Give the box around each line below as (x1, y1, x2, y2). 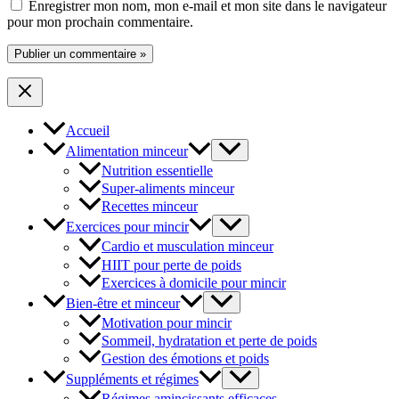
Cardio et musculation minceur (102, 239, 273, 255)
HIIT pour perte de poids (102, 256, 241, 273)
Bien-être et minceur (66, 295, 180, 311)
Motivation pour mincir (102, 314, 232, 330)
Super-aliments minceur (102, 181, 234, 197)
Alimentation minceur (66, 143, 188, 159)
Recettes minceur (102, 199, 198, 215)
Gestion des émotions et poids (102, 350, 269, 366)
